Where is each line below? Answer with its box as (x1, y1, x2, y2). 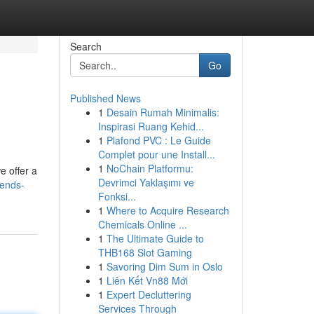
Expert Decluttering (106, 287, 191, 301)
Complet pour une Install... (97, 147, 215, 161)
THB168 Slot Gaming (97, 245, 192, 259)
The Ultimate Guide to (106, 231, 204, 245)
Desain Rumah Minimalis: (106, 105, 219, 119)
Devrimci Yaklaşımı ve (97, 175, 194, 189)
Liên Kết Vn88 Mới (106, 273, 188, 287)
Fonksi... (97, 189, 136, 203)
